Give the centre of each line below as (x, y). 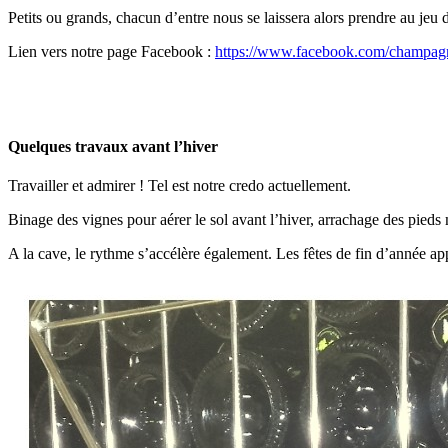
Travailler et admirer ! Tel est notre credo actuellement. (179, 186)
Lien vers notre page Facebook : (111, 51)
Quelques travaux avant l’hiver (113, 146)
